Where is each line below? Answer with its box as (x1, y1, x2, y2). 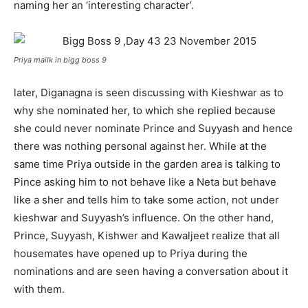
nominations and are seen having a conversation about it (14, 265, 288, 278)
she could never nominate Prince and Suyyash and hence (14, 122, 293, 135)
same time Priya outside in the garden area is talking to (14, 157, 280, 170)
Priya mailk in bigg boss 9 (14, 55, 107, 65)
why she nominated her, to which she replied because (14, 104, 276, 117)
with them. (14, 283, 65, 296)
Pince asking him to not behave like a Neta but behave (14, 175, 276, 188)
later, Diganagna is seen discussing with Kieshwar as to (14, 86, 283, 99)
